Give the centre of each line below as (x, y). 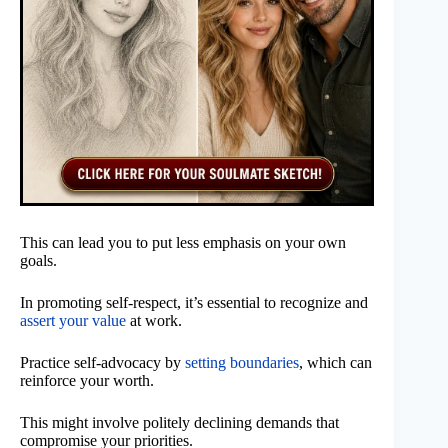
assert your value (73, 321)
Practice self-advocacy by (102, 363)
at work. (154, 321)
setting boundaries (242, 363)
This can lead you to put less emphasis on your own (183, 243)
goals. (38, 261)
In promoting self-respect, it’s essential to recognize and (194, 303)
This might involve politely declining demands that (179, 423)
